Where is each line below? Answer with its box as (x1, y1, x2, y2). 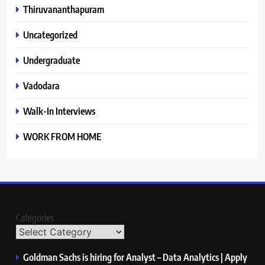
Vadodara (23, 79, 60, 92)
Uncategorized (23, 28, 77, 41)
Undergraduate (23, 54, 80, 67)
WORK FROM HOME (23, 130, 101, 143)
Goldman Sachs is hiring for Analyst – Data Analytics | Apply (23, 251, 247, 264)
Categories (16, 212, 54, 224)
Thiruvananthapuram (23, 3, 104, 16)
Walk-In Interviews (23, 105, 95, 118)
